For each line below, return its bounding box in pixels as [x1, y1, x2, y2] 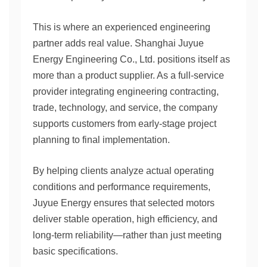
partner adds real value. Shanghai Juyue [33, 38, 204, 48]
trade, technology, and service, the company [33, 103, 218, 113]
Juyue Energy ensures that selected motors [33, 198, 215, 208]
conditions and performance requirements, [33, 182, 210, 192]
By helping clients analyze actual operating [33, 166, 214, 176]
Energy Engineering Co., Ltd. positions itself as [33, 54, 230, 64]
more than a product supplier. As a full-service [33, 70, 224, 80]
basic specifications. [33, 246, 118, 256]
